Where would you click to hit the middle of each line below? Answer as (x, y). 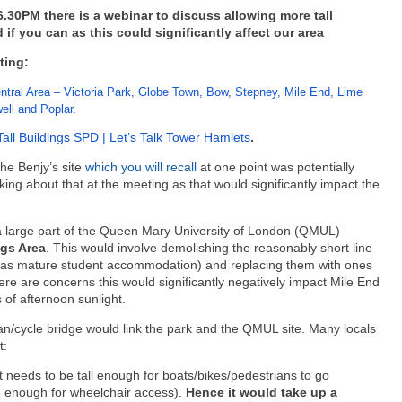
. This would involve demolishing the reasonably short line (209, 248)
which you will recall (141, 167)
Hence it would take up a (261, 392)
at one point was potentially (275, 167)
